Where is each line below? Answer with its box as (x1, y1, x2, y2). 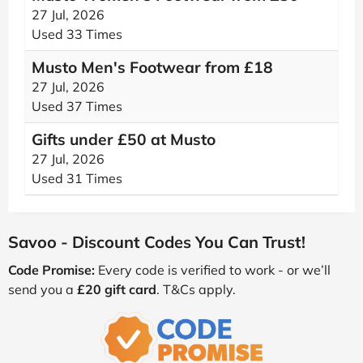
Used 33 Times (32, 26, 122, 42)
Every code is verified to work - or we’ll (95, 262, 331, 278)
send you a (8, 281, 77, 297)
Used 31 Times (32, 170, 122, 186)
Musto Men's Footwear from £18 (32, 58, 273, 77)
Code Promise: (8, 262, 95, 278)
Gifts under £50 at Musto (32, 130, 216, 149)
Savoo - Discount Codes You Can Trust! (8, 232, 305, 252)
